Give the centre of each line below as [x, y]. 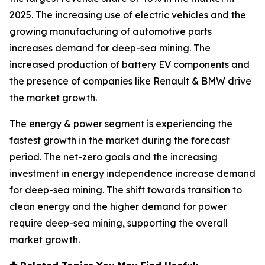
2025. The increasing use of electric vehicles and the [128, 14]
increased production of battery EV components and [130, 64]
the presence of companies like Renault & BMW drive [130, 81]
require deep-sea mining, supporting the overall [119, 223]
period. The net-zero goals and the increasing [114, 156]
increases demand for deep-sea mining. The [110, 48]
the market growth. [53, 97]
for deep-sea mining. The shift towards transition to [126, 190]
